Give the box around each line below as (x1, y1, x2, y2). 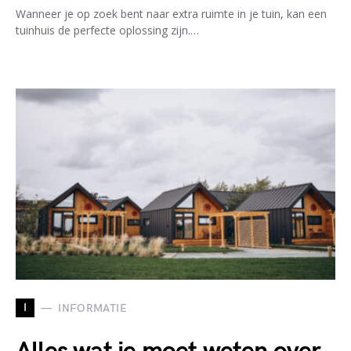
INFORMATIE (58, 301, 127, 315)
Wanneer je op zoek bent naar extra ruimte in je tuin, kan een (16, 6, 327, 21)
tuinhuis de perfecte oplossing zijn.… (16, 23, 199, 38)
